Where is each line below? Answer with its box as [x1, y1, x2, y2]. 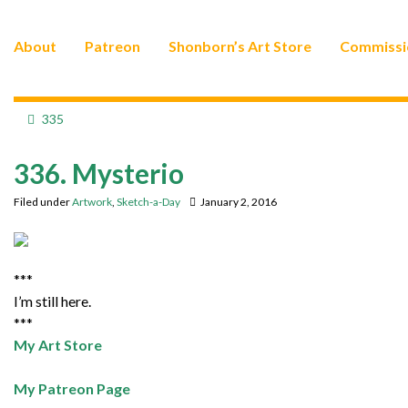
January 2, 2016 [200, 194, 277, 209]
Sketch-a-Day [117, 194, 180, 209]
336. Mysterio [14, 156, 184, 189]
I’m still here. [14, 291, 91, 310]
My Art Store [14, 335, 102, 353]
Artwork [72, 194, 112, 209]
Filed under [14, 194, 72, 209]
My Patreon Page [14, 379, 130, 397]
